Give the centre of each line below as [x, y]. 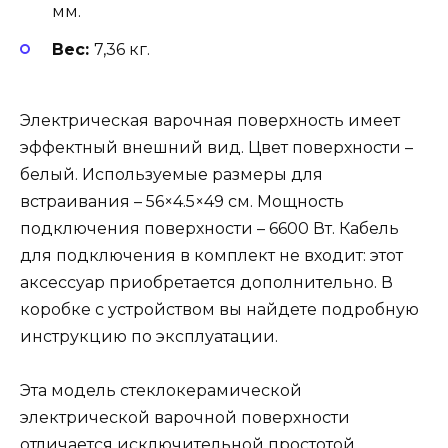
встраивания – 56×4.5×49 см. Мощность [182, 201]
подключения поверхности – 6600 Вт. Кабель [209, 228]
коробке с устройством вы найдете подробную [219, 309]
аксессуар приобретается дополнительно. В [206, 282]
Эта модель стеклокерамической [161, 390]
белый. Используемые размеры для [171, 174]
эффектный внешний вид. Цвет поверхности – [216, 147]
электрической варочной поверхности [185, 417]
